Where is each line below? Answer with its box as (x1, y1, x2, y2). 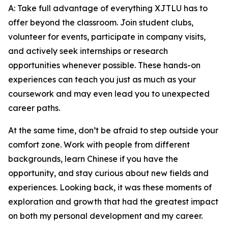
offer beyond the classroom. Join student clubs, (8, 17, 193, 27)
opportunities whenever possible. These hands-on (8, 60, 201, 70)
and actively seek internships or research (8, 45, 168, 56)
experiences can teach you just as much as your (8, 74, 196, 84)
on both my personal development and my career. (8, 210, 203, 221)
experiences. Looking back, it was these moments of (8, 182, 212, 192)
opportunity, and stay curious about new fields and (8, 167, 209, 178)
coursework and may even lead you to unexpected (8, 88, 210, 99)
